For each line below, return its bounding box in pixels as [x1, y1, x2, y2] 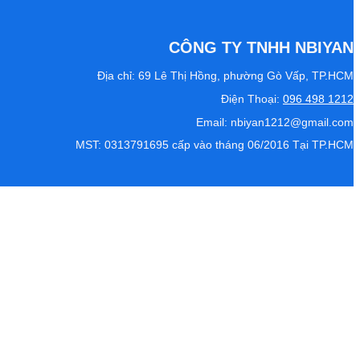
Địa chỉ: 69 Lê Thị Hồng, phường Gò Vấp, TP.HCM [97, 70, 354, 83]
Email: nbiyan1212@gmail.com [196, 116, 354, 129]
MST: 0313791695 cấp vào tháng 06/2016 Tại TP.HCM [76, 139, 354, 152]
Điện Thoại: [221, 93, 280, 106]
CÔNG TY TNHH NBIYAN [169, 38, 354, 56]
